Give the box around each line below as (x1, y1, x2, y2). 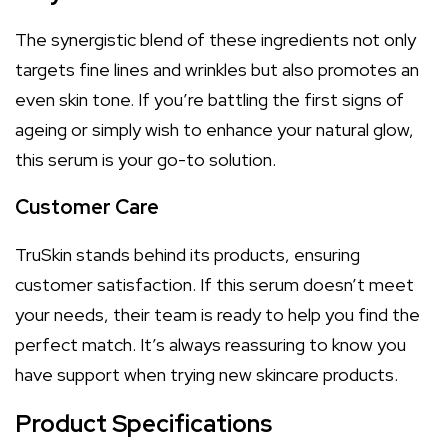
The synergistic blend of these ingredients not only (15, 28, 416, 51)
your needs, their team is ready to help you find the (15, 303, 420, 326)
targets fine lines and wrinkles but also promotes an (15, 58, 419, 81)
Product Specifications (15, 408, 272, 439)
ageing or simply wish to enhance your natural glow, (15, 118, 414, 141)
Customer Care (15, 194, 159, 220)
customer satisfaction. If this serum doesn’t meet (15, 273, 414, 296)
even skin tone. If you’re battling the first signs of (15, 88, 404, 111)
